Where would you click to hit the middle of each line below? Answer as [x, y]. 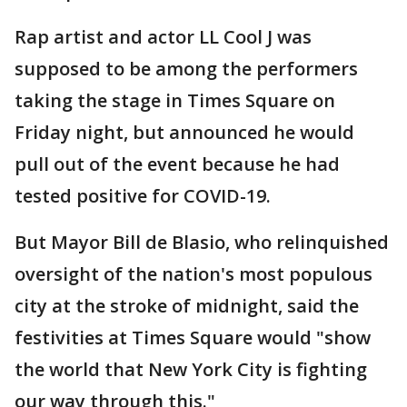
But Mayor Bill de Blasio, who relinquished [202, 242]
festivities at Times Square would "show [193, 338]
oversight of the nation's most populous [194, 274]
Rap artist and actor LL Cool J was [163, 37]
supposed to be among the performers [186, 69]
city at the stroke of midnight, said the [187, 306]
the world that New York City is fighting [191, 369]
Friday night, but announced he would [184, 132]
